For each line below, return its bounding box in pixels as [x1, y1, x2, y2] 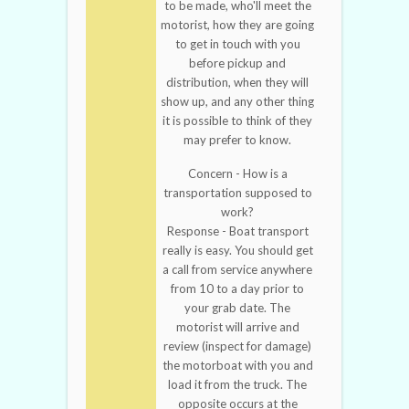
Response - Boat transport [166, 224, 309, 239]
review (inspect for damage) [163, 339, 311, 354]
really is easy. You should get [162, 243, 313, 258]
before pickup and [189, 56, 286, 71]
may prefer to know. [184, 132, 291, 148]
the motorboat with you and [162, 358, 313, 373]
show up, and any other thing [161, 94, 314, 110]
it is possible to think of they [163, 113, 312, 129]
